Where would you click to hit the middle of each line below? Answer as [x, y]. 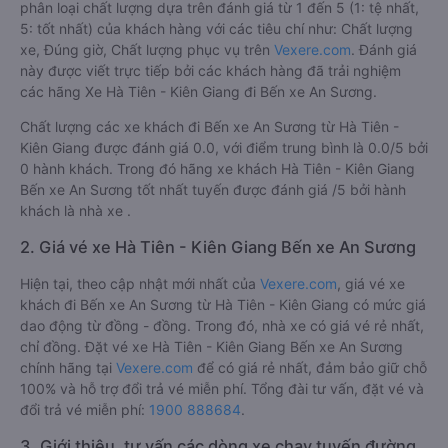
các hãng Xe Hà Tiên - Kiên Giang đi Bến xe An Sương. [198, 163]
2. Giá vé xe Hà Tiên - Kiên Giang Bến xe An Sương [218, 319]
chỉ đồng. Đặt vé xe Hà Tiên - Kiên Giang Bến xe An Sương [211, 418]
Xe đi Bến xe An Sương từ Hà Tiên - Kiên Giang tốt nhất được [219, 58]
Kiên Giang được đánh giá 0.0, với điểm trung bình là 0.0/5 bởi [224, 219]
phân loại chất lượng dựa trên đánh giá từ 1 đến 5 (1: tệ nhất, [219, 79]
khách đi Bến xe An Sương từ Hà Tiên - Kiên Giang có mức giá [223, 376]
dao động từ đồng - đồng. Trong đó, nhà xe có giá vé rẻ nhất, [222, 397]
